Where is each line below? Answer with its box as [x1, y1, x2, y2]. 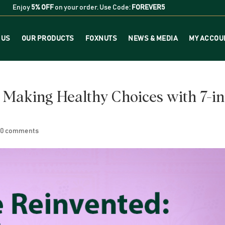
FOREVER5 [131, 4, 165, 11]
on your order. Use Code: [53, 4, 132, 11]
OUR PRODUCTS [21, 35, 74, 42]
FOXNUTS [85, 35, 118, 42]
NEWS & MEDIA [128, 35, 178, 42]
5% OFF [31, 4, 54, 11]
